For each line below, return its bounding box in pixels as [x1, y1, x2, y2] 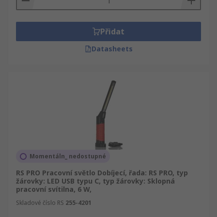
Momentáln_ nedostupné [30, 152, 106, 160]
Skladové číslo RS [16, 199, 64, 207]
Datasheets [91, 44, 133, 53]
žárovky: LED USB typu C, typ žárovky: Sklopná [16, 176, 175, 186]
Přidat [100, 26, 124, 37]
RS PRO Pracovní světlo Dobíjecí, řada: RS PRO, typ [16, 168, 188, 177]
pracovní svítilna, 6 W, [16, 185, 92, 194]
